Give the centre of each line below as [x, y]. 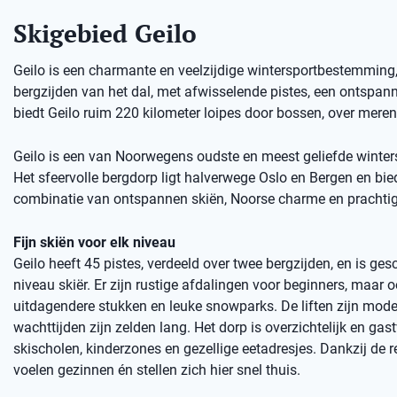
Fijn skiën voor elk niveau [94, 242]
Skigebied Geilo [105, 33]
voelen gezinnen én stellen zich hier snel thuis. [157, 370]
